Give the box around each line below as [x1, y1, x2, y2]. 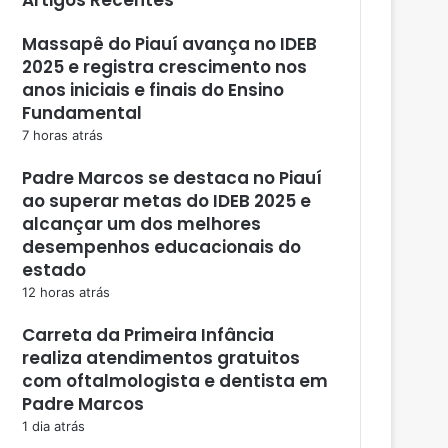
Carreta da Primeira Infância [22, 322, 274, 347]
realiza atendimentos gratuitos [22, 345, 300, 370]
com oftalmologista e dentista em [22, 368, 328, 393]
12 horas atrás [22, 283, 110, 300]
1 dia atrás [22, 417, 85, 434]
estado [22, 257, 86, 282]
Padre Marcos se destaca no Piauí [22, 165, 322, 190]
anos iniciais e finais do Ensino [22, 77, 284, 102]
